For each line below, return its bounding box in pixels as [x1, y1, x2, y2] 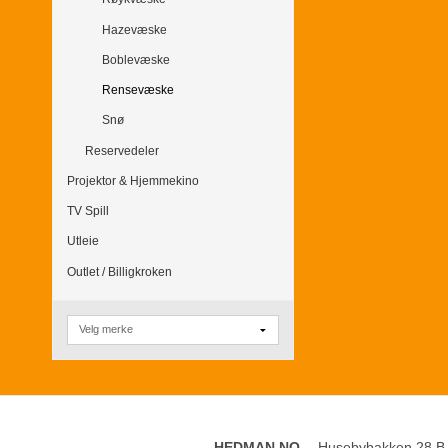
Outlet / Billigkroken [67, 264, 172, 279]
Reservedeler [84, 143, 159, 158]
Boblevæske [102, 52, 170, 67]
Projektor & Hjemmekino [67, 173, 199, 188]
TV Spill [67, 204, 109, 219]
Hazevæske [102, 22, 167, 37]
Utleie [67, 234, 99, 249]
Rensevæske [102, 83, 174, 98]
